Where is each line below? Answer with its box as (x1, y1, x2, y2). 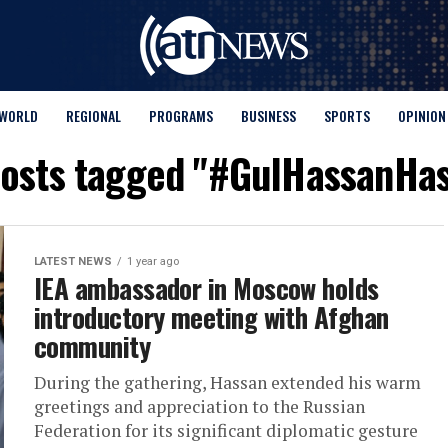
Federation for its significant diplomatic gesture (34, 419, 418, 442)
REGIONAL (65, 105, 121, 126)
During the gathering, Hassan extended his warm (34, 371, 421, 394)
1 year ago (127, 255, 179, 268)
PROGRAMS (148, 105, 213, 126)
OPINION (397, 105, 446, 126)
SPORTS (323, 105, 370, 126)
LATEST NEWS (34, 255, 112, 268)
